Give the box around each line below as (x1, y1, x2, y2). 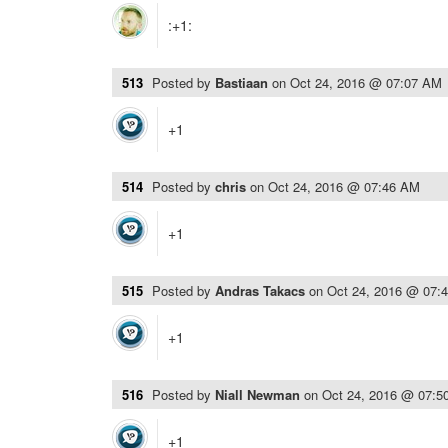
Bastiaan (215, 73, 272, 92)
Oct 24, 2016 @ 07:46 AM (268, 177, 420, 196)
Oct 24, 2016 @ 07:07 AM (290, 73, 442, 92)
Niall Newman (215, 385, 304, 404)
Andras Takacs (215, 281, 309, 300)
